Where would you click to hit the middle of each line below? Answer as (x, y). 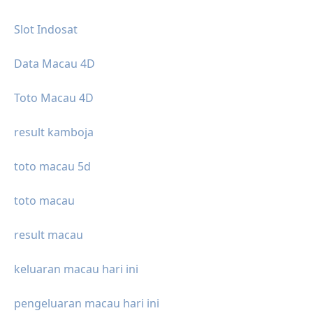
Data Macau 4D (54, 64)
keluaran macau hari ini (76, 269)
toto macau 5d (52, 167)
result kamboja (54, 132)
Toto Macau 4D (54, 98)
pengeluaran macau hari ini (87, 304)
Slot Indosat (46, 30)
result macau (49, 235)
